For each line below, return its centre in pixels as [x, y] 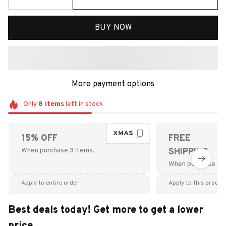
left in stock [83, 104]
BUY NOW [113, 27]
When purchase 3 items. [58, 150]
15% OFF [39, 138]
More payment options [113, 84]
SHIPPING [188, 152]
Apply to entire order [50, 183]
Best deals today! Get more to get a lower [106, 210]
